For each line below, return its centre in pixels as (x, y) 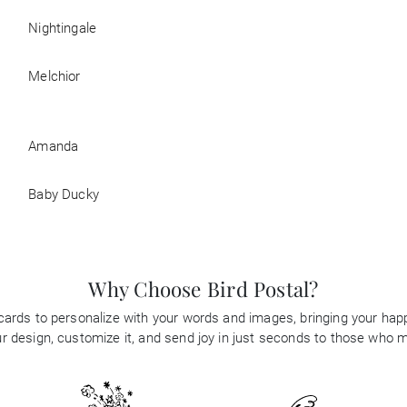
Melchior (55, 76)
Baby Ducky (64, 194)
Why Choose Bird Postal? (203, 289)
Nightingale (63, 28)
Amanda (54, 146)
